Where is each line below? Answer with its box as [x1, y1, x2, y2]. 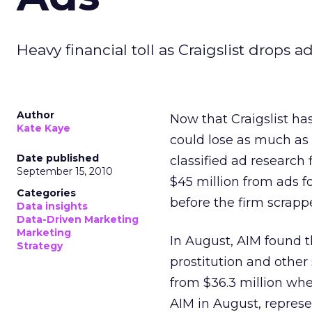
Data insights [17, 200, 88, 212]
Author [17, 109, 54, 121]
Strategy [17, 240, 63, 252]
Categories [17, 187, 76, 199]
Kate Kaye [17, 122, 70, 134]
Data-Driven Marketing [17, 213, 139, 226]
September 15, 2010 [17, 165, 113, 178]
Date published [17, 152, 99, 164]
